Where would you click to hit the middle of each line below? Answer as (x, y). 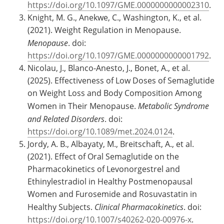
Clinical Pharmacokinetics (139, 206)
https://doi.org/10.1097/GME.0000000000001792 (118, 55)
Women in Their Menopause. (83, 106)
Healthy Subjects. (61, 207)
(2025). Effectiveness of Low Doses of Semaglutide (121, 80)
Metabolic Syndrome (173, 105)
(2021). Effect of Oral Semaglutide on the (103, 156)
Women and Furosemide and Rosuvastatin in (112, 194)
